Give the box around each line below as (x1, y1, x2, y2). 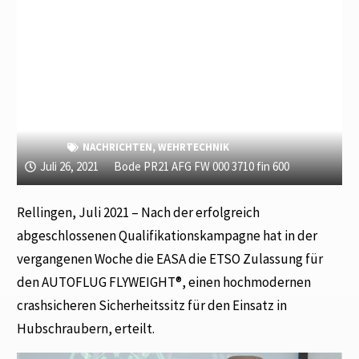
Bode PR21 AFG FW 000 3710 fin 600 (114, 159, 290, 175)
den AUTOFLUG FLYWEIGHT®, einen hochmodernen (17, 273, 312, 292)
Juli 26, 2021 (40, 159, 99, 175)
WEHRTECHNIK (158, 140, 230, 155)
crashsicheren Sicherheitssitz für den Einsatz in (17, 296, 288, 315)
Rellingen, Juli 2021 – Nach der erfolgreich (17, 204, 260, 222)
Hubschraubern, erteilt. (17, 320, 155, 338)
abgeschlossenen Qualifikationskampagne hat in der (17, 227, 318, 245)
